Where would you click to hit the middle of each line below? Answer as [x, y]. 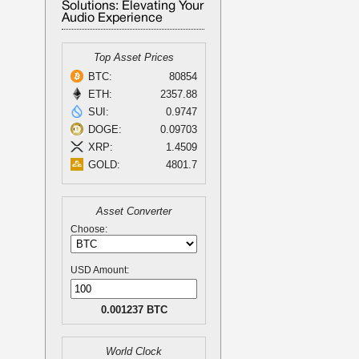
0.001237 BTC [134, 310]
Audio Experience [112, 18]
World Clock [134, 351]
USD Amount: [100, 270]
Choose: [89, 229]
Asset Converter [134, 211]
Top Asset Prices [134, 57]
